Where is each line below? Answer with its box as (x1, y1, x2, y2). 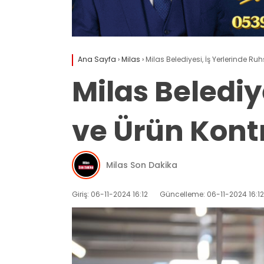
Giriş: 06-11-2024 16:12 (72, 189, 148, 200)
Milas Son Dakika (106, 159, 177, 171)
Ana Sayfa (78, 54, 116, 65)
